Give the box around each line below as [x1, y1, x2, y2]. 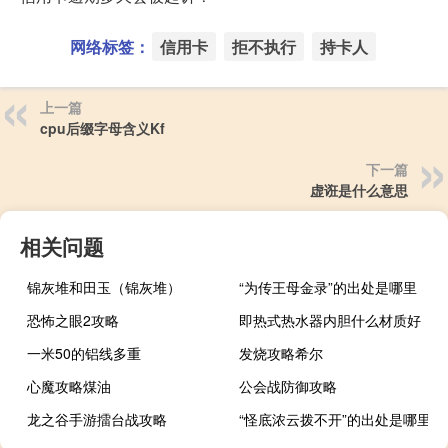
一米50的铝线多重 [27, 343, 141, 364]
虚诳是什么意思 [310, 180, 408, 201]
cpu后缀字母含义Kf [40, 118, 165, 139]
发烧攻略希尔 [239, 343, 324, 364]
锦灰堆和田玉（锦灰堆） [27, 277, 181, 298]
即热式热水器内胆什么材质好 [239, 310, 422, 331]
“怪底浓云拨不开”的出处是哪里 [239, 409, 432, 430]
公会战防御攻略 [239, 376, 338, 397]
